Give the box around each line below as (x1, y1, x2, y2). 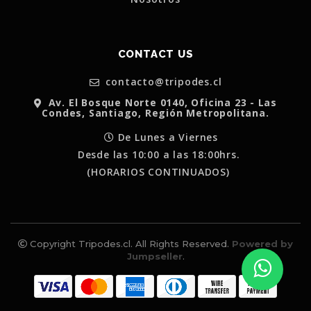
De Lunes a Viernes (114, 131, 218, 144)
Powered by (232, 238, 293, 250)
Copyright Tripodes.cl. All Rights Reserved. (27, 238, 232, 250)
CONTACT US (117, 48, 194, 61)
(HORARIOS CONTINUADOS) (67, 165, 233, 179)
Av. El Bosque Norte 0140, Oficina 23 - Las (48, 96, 278, 110)
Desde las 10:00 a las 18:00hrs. (71, 148, 240, 162)
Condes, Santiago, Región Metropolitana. (42, 106, 269, 120)
